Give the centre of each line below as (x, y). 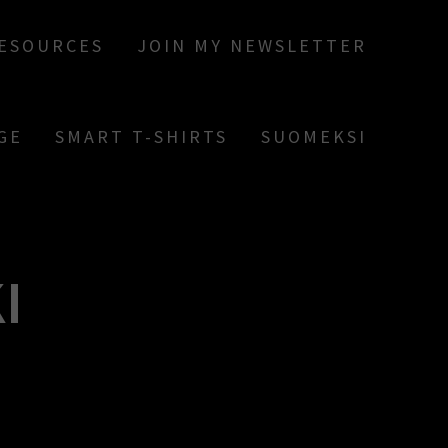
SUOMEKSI (313, 136)
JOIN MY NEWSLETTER (251, 45)
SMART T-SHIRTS (142, 136)
